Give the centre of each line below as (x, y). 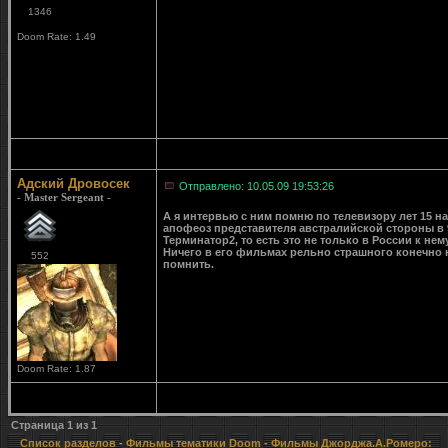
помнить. (188, 264)
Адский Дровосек (73, 183)
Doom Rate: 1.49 (56, 36)
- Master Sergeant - (64, 197)
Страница (39, 425)
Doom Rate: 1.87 (56, 368)
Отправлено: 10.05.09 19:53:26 (256, 186)
